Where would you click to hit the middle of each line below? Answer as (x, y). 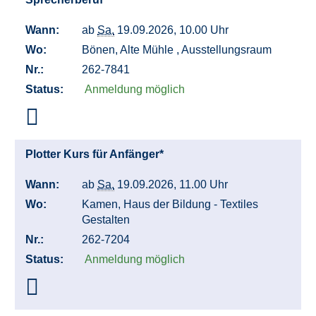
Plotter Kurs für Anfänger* (96, 154)
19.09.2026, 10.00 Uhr (174, 30)
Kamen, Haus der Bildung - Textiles (170, 205)
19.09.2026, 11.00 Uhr (174, 185)
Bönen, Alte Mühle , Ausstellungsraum (178, 50)
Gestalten (107, 220)
